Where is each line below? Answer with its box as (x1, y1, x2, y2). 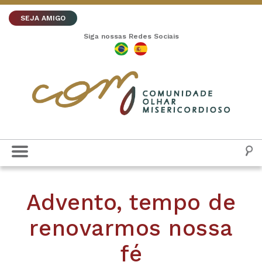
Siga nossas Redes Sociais (83, 32, 179, 40)
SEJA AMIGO (20, 14, 65, 22)
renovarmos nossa (29, 215, 233, 241)
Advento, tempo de (26, 189, 236, 215)
